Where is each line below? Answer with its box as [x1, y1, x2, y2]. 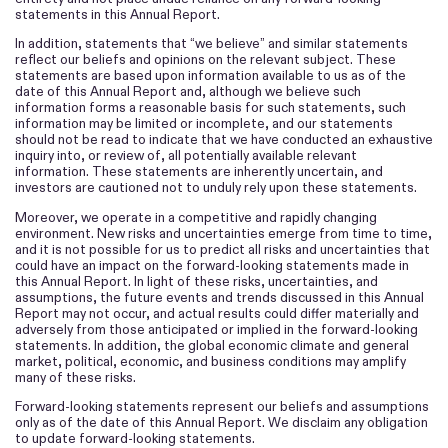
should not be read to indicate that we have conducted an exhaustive [15, 131, 433, 149]
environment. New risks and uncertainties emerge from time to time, [15, 224, 432, 242]
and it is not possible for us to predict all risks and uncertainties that [15, 240, 430, 258]
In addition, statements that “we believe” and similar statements [15, 35, 408, 53]
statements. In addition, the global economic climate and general [15, 336, 409, 354]
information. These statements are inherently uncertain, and [15, 163, 383, 181]
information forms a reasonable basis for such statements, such [15, 99, 406, 117]
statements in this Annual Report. [15, 5, 220, 23]
